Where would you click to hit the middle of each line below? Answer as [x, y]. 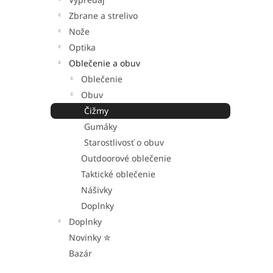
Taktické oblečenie [118, 174]
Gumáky [101, 126]
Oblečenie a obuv [105, 63]
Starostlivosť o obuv [124, 142]
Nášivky [97, 190]
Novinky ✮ [90, 237]
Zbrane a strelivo [103, 16]
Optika [82, 47]
